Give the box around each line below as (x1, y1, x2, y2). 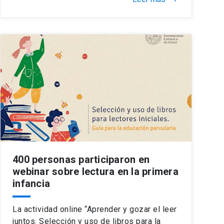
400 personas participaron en (12, 153, 149, 165)
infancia (12, 177, 50, 189)
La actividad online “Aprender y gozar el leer (12, 204, 177, 214)
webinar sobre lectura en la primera (12, 165, 178, 177)
